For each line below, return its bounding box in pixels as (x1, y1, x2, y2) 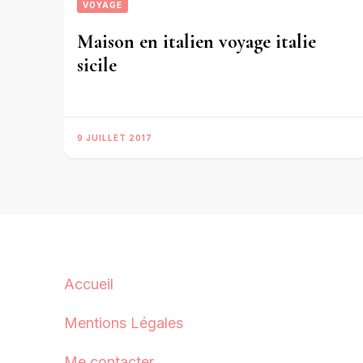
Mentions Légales (64, 314, 183, 332)
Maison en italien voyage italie (77, 29, 316, 53)
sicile (77, 53, 117, 77)
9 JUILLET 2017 (77, 133, 152, 143)
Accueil (64, 275, 113, 293)
